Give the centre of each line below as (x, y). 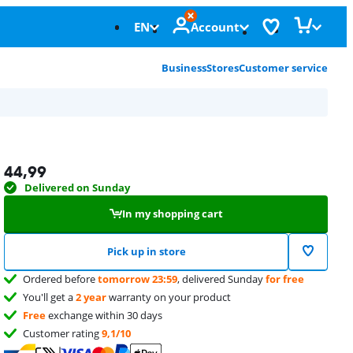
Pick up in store (146, 251)
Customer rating (63, 333)
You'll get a (50, 297)
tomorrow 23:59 (138, 279)
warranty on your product (169, 297)
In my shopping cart (172, 214)
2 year (91, 297)
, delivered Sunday (222, 279)
